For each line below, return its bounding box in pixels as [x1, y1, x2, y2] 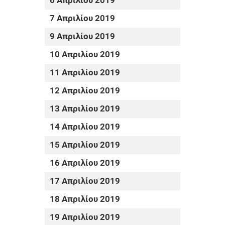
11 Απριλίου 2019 [50, 68, 120, 78]
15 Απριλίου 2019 [50, 140, 120, 150]
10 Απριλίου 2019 [50, 50, 120, 60]
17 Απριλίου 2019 [50, 176, 120, 186]
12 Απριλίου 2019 [50, 86, 120, 96]
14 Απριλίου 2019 [50, 122, 120, 132]
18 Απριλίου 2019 [50, 194, 120, 204]
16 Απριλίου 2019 [50, 158, 120, 168]
